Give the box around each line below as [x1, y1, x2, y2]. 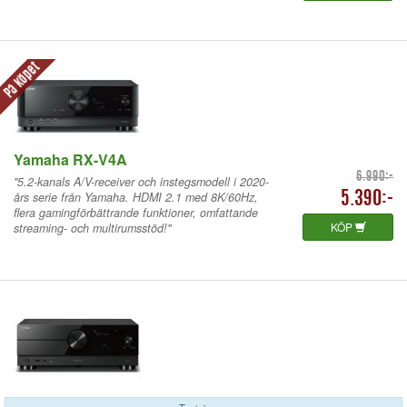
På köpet [2, 61, 42, 101]
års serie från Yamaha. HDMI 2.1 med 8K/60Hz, [14, 188, 258, 205]
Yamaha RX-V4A [14, 148, 127, 170]
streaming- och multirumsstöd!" [14, 219, 171, 236]
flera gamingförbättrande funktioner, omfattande [14, 203, 258, 221]
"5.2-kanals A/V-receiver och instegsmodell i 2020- [14, 173, 269, 190]
